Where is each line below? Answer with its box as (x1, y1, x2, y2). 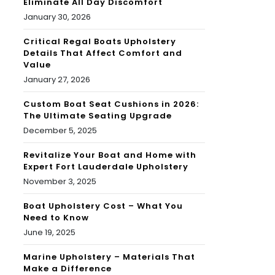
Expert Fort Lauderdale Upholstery (23, 161, 188, 173)
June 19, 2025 (23, 227, 76, 239)
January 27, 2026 (23, 74, 90, 86)
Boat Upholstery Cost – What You (23, 200, 183, 212)
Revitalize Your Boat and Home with (23, 149, 196, 161)
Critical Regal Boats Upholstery (23, 36, 176, 48)
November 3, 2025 (23, 176, 96, 188)
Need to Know (23, 212, 89, 224)
